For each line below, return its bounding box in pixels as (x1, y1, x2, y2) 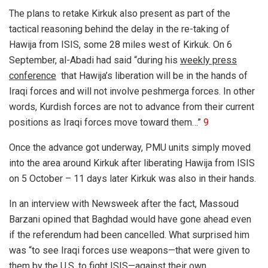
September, (9, 54, 59, 66)
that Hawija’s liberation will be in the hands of (56, 69, 248, 81)
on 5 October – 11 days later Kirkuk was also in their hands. (9, 172, 256, 184)
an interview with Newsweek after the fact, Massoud (17, 197, 239, 209)
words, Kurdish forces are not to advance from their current (9, 100, 254, 112)
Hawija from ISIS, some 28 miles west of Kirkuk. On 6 (9, 38, 232, 50)
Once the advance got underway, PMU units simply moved (9, 141, 251, 153)
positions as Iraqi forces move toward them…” (9, 116, 203, 128)
